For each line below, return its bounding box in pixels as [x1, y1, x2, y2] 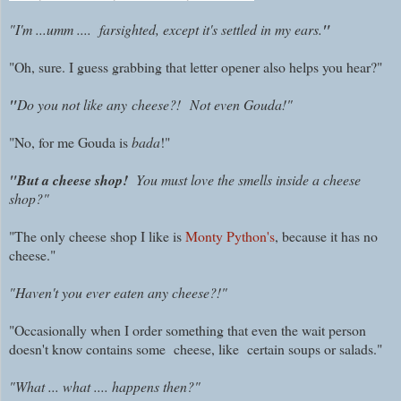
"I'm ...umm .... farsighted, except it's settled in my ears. [9, 20, 322, 39]
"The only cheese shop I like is [9, 226, 185, 246]
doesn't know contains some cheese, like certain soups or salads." [9, 339, 382, 359]
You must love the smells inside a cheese [136, 170, 361, 190]
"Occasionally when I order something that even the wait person [9, 320, 366, 340]
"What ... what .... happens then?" [9, 377, 200, 397]
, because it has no [275, 226, 378, 246]
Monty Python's [185, 226, 275, 246]
